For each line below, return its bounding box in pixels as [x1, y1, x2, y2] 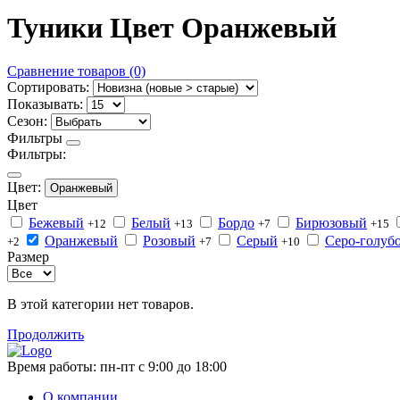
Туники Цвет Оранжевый [7, 11, 337, 44]
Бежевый [29, 215, 84, 231]
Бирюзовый [296, 215, 367, 231]
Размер [7, 249, 49, 265]
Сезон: [7, 113, 47, 129]
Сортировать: [7, 79, 89, 96]
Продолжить [7, 327, 84, 343]
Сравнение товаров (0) [7, 63, 146, 79]
